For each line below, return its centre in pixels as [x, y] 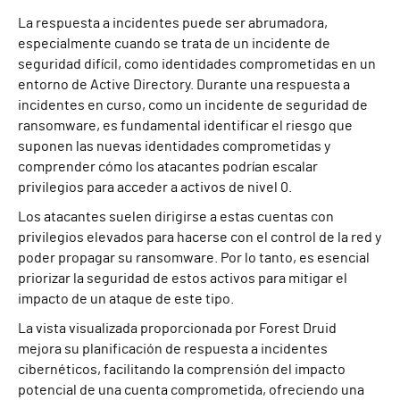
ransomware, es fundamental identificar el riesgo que [185, 125]
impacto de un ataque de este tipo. [126, 299]
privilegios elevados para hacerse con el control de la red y [200, 237]
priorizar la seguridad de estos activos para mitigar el [183, 278]
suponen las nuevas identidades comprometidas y [174, 146]
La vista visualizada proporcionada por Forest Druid [177, 328]
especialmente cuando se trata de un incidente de [174, 43]
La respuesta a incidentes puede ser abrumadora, [173, 23]
